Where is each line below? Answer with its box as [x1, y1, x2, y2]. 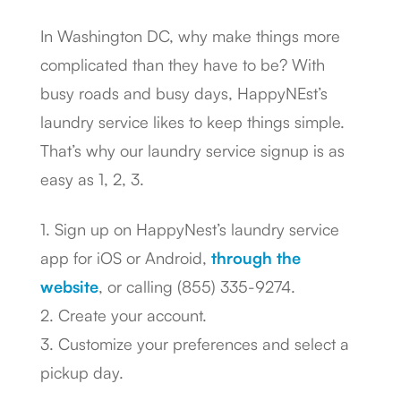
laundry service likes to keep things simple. [40, 112, 345, 132]
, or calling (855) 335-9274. [98, 277, 295, 296]
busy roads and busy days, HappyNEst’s [40, 83, 328, 103]
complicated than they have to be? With [40, 55, 325, 74]
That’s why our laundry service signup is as [40, 141, 345, 160]
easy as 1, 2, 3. [40, 169, 144, 189]
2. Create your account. [40, 305, 207, 325]
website [40, 277, 98, 296]
